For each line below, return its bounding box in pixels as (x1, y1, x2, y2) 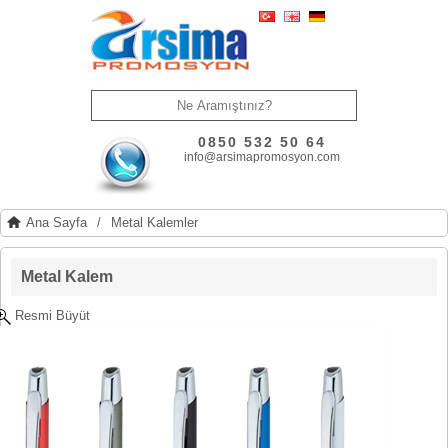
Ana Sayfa (26, 215, 87, 230)
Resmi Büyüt (11, 308, 90, 323)
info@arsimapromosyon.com (183, 150, 340, 164)
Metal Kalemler (111, 215, 198, 230)
